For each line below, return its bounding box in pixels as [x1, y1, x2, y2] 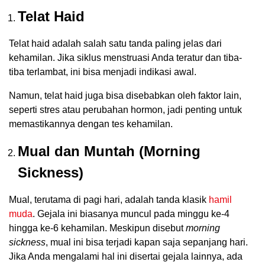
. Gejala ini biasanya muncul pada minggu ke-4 [33, 209, 230, 219]
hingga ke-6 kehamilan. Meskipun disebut [9, 223, 186, 234]
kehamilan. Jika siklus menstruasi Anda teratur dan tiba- [9, 53, 242, 63]
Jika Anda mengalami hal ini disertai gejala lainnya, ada [9, 251, 243, 262]
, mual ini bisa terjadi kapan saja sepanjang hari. [46, 237, 248, 248]
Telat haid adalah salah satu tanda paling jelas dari [9, 38, 222, 49]
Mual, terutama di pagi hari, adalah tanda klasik [9, 195, 209, 205]
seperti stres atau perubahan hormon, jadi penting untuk [9, 105, 242, 115]
